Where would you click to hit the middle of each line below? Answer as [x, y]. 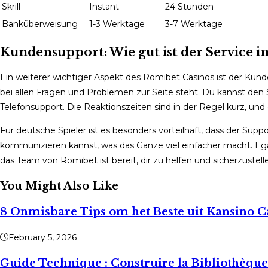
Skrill [11, 7]
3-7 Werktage [194, 24]
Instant [104, 7]
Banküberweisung [40, 24]
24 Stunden [189, 7]
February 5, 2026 [42, 238]
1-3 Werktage [117, 24]
